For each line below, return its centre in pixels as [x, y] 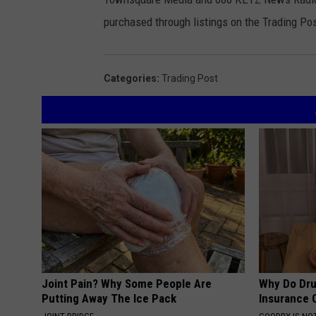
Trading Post [190, 79]
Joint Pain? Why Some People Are [127, 284]
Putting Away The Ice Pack [109, 299]
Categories [130, 79]
